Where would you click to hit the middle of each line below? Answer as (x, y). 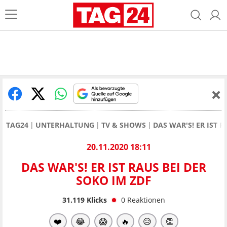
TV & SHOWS (124, 125)
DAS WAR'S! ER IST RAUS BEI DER (113, 167)
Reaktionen (146, 200)
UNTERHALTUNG (65, 125)
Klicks (96, 200)
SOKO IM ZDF (113, 181)
